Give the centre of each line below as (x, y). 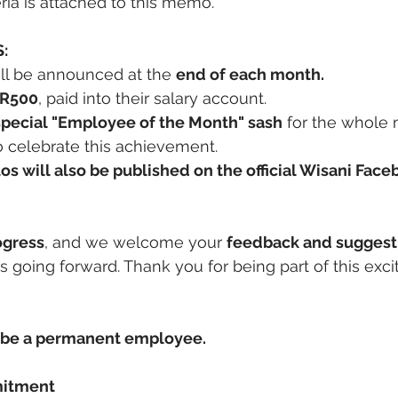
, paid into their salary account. (152, 98)
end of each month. (250, 74)
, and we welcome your (135, 242)
